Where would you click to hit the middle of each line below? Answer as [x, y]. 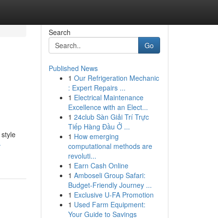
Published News [73, 68]
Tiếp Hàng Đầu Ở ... [99, 127]
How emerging [96, 136]
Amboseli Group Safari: [109, 175]
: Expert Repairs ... [97, 88]
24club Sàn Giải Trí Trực [111, 117]
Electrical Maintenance [109, 97]
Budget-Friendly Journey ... [110, 185]
